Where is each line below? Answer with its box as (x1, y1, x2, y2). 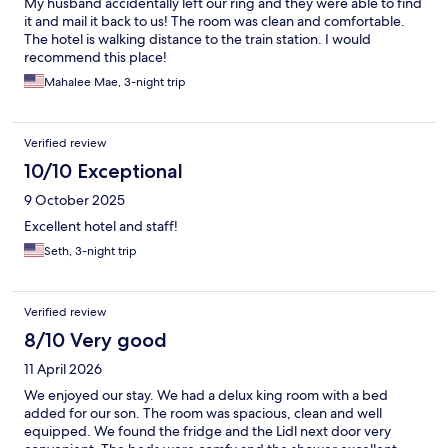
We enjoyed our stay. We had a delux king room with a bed (24, 386, 388, 405)
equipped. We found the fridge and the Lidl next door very (24, 422, 391, 441)
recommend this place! (24, 48, 167, 67)
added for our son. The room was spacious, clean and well (24, 404, 382, 423)
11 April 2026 (24, 360, 102, 379)
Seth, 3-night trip (44, 243, 137, 260)
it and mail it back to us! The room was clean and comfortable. (24, 12, 405, 31)
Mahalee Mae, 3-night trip (44, 74, 186, 91)
